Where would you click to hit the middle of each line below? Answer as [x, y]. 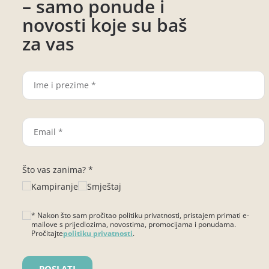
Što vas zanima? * [58, 169]
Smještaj [104, 186]
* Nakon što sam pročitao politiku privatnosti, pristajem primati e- [141, 215]
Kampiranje [55, 186]
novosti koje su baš [105, 25]
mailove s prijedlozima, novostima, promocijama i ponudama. [134, 224]
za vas [49, 43]
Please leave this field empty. [80, 241]
